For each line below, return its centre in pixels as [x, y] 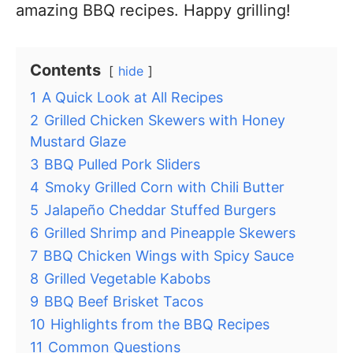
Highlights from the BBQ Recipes [160, 324]
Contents [65, 70]
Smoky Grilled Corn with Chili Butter [165, 187]
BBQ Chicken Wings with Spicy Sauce [169, 256]
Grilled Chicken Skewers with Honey [165, 120]
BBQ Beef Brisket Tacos [124, 301]
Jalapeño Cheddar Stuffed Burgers [160, 210]
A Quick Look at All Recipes [132, 97]
